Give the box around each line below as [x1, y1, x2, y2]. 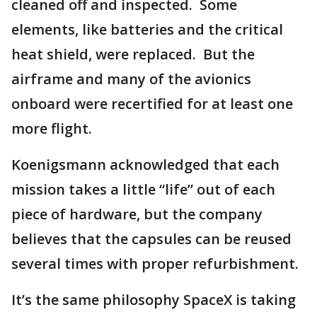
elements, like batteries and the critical [11, 20, 283, 39]
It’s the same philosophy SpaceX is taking [11, 290, 296, 309]
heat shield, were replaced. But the [11, 45, 255, 64]
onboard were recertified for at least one [11, 94, 293, 113]
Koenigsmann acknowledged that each [11, 155, 279, 174]
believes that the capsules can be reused [11, 229, 292, 248]
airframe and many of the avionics [11, 69, 251, 88]
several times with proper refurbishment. [11, 254, 299, 273]
